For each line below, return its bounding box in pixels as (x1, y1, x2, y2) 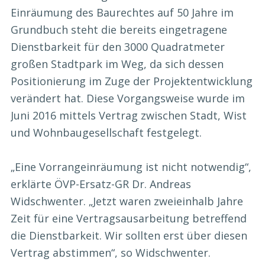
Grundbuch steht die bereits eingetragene (11, 22, 227, 37)
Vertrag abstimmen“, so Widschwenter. (11, 245, 211, 260)
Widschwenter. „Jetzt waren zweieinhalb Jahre (11, 193, 243, 208)
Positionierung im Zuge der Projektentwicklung (11, 73, 253, 88)
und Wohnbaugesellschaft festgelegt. (11, 125, 202, 140)
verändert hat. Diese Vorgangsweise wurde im (11, 91, 245, 105)
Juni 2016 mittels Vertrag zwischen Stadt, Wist (11, 108, 247, 122)
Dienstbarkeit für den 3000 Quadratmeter (11, 39, 225, 54)
